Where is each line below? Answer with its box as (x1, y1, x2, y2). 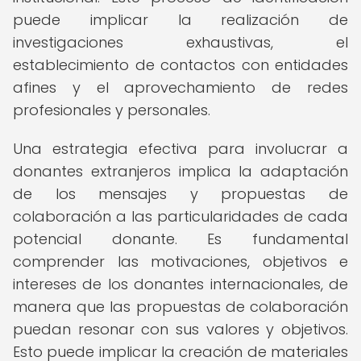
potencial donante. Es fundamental (13, 229, 348, 249)
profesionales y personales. (13, 100, 210, 120)
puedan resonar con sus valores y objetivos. (13, 319, 348, 339)
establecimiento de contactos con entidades (13, 55, 348, 75)
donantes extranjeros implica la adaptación (13, 161, 348, 181)
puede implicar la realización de (13, 10, 348, 30)
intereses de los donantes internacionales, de (13, 274, 348, 294)
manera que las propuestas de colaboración (13, 297, 348, 317)
